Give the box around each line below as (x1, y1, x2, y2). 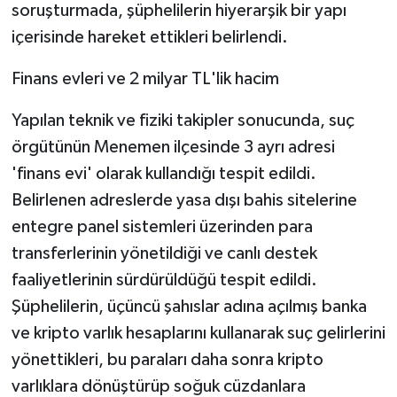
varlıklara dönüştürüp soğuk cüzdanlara (11, 377, 306, 395)
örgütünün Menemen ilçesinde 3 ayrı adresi (11, 137, 335, 156)
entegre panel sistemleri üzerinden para (11, 217, 313, 236)
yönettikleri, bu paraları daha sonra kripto (11, 350, 323, 369)
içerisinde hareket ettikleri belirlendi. (11, 27, 288, 46)
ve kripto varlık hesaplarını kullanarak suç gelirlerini (11, 323, 385, 342)
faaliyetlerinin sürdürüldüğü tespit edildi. (11, 270, 317, 289)
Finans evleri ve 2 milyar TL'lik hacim (11, 69, 279, 88)
